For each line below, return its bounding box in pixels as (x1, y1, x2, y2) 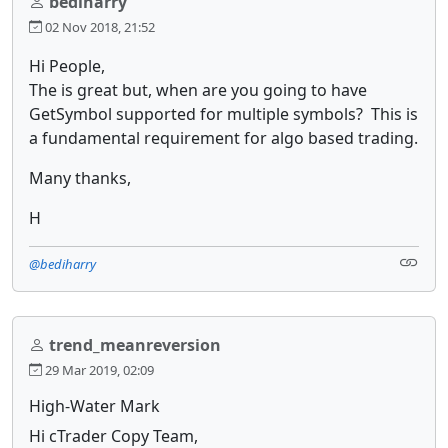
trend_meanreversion (49, 333, 221, 356)
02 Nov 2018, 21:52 (42, 17, 155, 36)
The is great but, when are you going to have (29, 78, 367, 101)
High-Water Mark (29, 394, 160, 417)
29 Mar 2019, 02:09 (42, 360, 154, 379)
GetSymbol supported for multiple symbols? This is (29, 102, 418, 125)
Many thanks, (29, 166, 131, 189)
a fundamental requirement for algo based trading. (29, 126, 418, 149)
